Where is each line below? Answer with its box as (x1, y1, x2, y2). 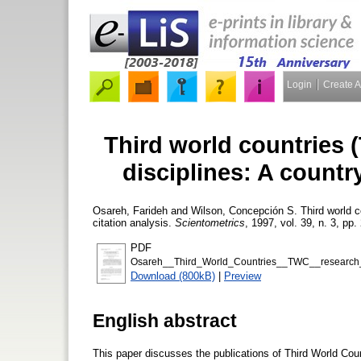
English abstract (93, 309, 237, 331)
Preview (224, 269, 261, 282)
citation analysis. (93, 216, 175, 229)
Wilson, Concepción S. (191, 204, 297, 217)
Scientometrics (175, 216, 245, 229)
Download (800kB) (131, 269, 215, 282)
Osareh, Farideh (93, 204, 168, 217)
